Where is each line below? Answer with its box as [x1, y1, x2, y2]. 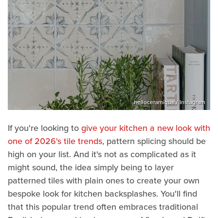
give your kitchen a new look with [81, 122, 210, 135]
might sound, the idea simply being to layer [8, 161, 174, 174]
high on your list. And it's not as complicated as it [8, 148, 196, 161]
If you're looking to [8, 122, 81, 135]
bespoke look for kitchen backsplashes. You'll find [8, 187, 197, 200]
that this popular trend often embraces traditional [8, 200, 198, 214]
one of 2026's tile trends [8, 135, 102, 148]
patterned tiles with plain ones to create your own [8, 174, 200, 187]
